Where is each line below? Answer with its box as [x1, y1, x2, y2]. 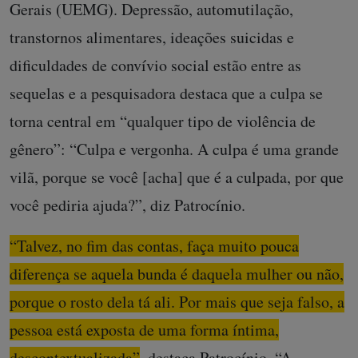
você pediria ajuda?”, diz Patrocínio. [10, 194, 245, 216]
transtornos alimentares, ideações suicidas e [10, 26, 294, 48]
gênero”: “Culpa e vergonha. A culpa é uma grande [10, 138, 339, 160]
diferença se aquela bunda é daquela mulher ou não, [10, 263, 344, 284]
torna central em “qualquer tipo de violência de [10, 110, 316, 132]
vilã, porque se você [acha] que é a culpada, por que [10, 166, 344, 188]
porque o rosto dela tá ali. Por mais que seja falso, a [10, 291, 344, 312]
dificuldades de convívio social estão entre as [10, 54, 301, 76]
